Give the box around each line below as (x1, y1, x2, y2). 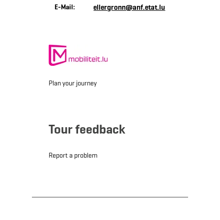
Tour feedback (48, 121, 125, 137)
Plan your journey (48, 79, 97, 88)
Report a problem (48, 151, 98, 160)
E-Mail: (55, 3, 76, 12)
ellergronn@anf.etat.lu (93, 3, 165, 12)
